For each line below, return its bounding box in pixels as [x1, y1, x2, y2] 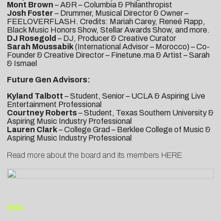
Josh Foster [7, 8, 53, 17]
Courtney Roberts [7, 108, 77, 117]
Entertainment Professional [7, 100, 102, 109]
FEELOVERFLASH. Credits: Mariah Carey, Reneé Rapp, [7, 17, 205, 26]
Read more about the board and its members [7, 150, 161, 159]
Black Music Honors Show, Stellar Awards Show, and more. [7, 25, 210, 34]
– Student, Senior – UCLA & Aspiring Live [63, 91, 205, 100]
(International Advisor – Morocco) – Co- [74, 42, 210, 51]
